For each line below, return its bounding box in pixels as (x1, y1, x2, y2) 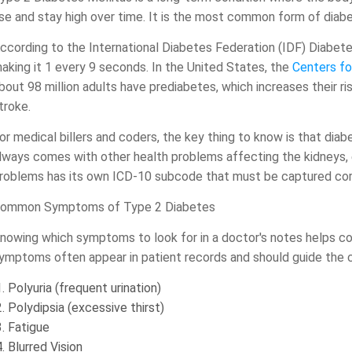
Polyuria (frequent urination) (8, 280, 162, 295)
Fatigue (8, 320, 50, 335)
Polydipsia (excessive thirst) (8, 300, 165, 315)
